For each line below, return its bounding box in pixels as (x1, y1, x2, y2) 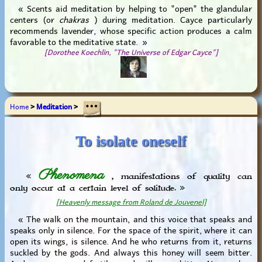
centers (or (9, 12, 60, 25)
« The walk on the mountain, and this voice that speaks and (9, 211, 253, 225)
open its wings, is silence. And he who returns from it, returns (9, 233, 253, 247)
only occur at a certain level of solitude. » (9, 182, 185, 194)
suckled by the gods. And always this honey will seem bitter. (9, 244, 253, 258)
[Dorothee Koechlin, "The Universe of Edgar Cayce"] (44, 45, 218, 57)
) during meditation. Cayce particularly (89, 12, 253, 25)
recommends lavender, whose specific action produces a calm (9, 23, 253, 36)
